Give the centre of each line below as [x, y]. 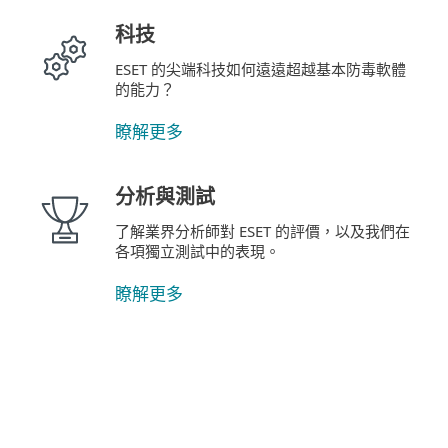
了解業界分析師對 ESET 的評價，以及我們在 [262, 231]
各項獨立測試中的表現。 [197, 251]
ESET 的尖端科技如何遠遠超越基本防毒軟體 [260, 69]
